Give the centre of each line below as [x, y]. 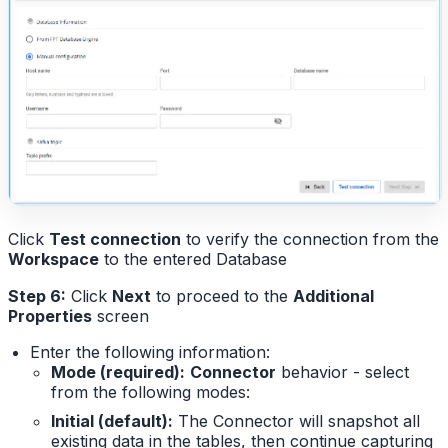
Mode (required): [118, 372]
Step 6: [37, 295]
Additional [333, 295]
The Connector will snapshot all [297, 421]
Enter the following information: [149, 352]
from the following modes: [151, 392]
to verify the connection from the [310, 238]
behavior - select [343, 372]
